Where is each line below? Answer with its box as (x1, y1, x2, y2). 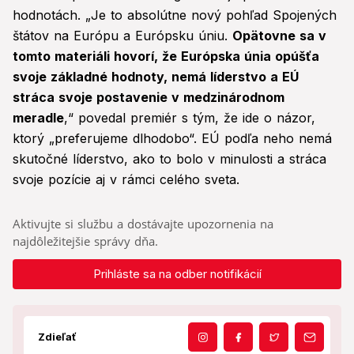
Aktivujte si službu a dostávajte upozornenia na (13, 216, 273, 232)
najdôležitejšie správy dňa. (13, 233, 158, 250)
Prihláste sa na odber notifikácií (92, 266, 262, 282)
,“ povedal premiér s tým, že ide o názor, (64, 110, 315, 126)
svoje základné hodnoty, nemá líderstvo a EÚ (13, 69, 299, 85)
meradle (13, 110, 64, 126)
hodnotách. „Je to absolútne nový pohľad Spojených (13, 7, 337, 24)
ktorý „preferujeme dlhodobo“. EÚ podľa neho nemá (13, 130, 332, 147)
